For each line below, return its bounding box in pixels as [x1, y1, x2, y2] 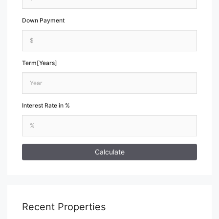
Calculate [94, 147, 125, 156]
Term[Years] [22, 59, 57, 66]
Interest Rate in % [22, 101, 70, 109]
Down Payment [22, 16, 65, 24]
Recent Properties [22, 200, 106, 213]
